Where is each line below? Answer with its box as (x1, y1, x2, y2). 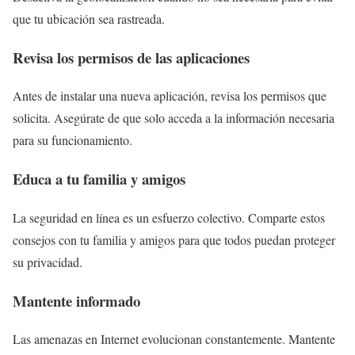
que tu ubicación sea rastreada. (13, 10, 165, 27)
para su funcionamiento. (13, 132, 132, 149)
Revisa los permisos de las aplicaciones (13, 46, 250, 68)
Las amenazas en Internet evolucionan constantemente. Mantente (13, 330, 335, 348)
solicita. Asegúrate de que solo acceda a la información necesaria (13, 109, 334, 127)
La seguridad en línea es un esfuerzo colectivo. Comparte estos (13, 208, 325, 226)
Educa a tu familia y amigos (13, 168, 185, 190)
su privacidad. (13, 253, 82, 270)
